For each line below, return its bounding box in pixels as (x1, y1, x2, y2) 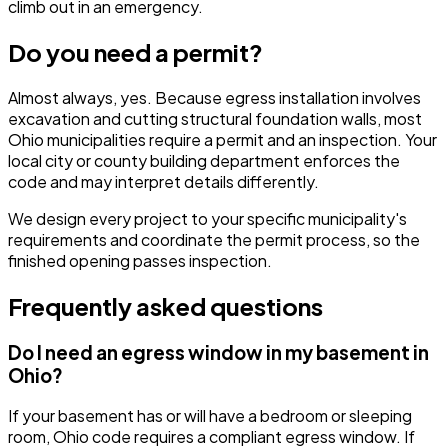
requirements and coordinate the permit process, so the (8, 228, 420, 250)
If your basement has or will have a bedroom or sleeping (8, 405, 412, 427)
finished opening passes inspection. (8, 249, 272, 271)
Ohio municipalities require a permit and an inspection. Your (8, 128, 437, 150)
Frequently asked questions (8, 290, 323, 321)
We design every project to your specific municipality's (8, 207, 407, 229)
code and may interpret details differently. (8, 170, 319, 192)
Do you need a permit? (8, 36, 263, 67)
